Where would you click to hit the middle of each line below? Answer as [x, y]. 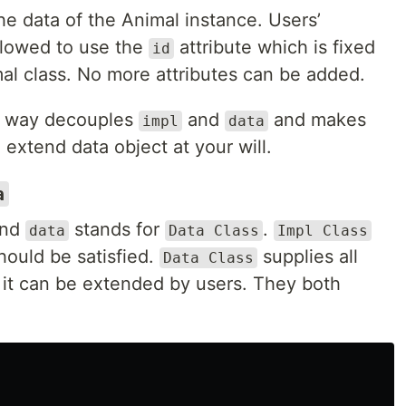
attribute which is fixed [275, 47]
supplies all [308, 256]
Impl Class [323, 231]
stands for [117, 229]
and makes [317, 120]
